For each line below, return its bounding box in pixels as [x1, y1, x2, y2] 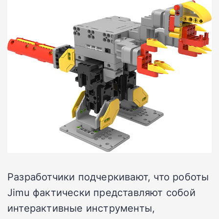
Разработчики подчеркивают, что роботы [7, 170, 209, 184]
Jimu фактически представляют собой [7, 185, 196, 199]
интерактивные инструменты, [7, 201, 155, 215]
